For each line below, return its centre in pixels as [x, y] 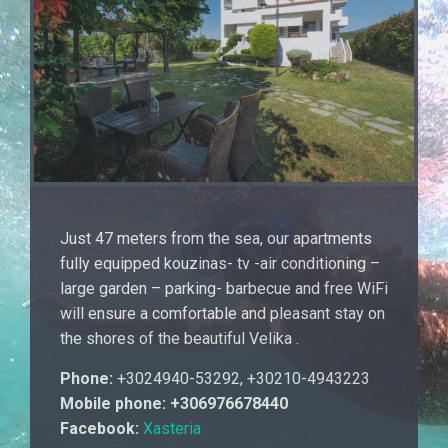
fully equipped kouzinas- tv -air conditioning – [220, 263]
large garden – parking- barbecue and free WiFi [224, 288]
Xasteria [172, 428]
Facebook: [99, 428]
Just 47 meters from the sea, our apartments [216, 238]
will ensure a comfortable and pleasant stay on [222, 313]
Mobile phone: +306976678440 [174, 403]
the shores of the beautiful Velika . [179, 338]
